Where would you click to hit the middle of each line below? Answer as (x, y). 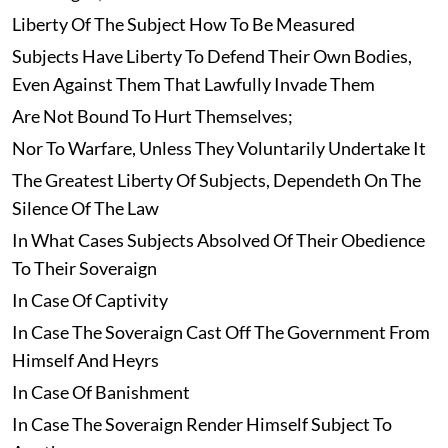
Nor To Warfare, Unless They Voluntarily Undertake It (218, 148)
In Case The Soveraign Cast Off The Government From (220, 332)
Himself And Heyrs (85, 360)
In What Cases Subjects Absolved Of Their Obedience (218, 240)
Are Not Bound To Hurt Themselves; (152, 116)
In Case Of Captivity (89, 300)
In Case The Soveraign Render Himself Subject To (201, 424)
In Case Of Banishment (100, 392)
